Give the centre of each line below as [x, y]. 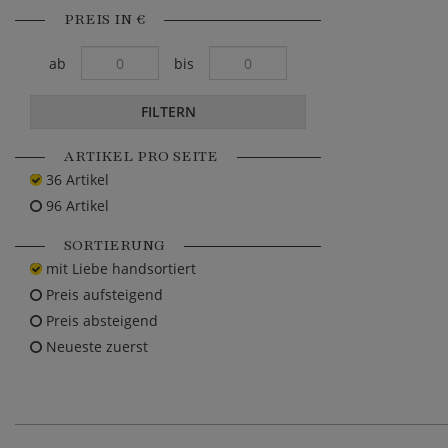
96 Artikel [75, 206]
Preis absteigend [100, 321]
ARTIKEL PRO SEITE [141, 156]
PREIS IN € [104, 19]
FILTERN [168, 112]
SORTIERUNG [114, 245]
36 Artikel [75, 180]
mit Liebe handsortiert [119, 269]
